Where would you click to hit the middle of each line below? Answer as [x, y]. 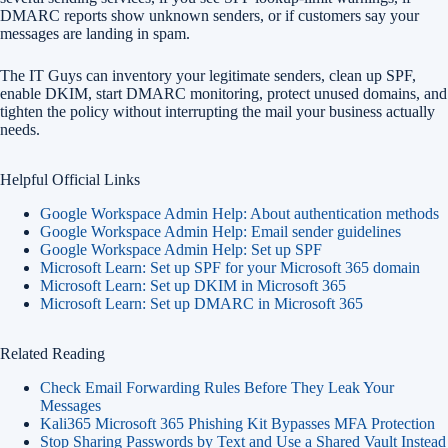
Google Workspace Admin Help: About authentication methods [239, 213]
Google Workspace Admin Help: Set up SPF [181, 249]
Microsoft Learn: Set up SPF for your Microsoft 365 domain [230, 267]
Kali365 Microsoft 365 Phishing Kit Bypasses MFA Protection [237, 423]
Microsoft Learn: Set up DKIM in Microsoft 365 [193, 285]
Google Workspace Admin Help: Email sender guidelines [220, 231]
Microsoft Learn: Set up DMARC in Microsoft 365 [201, 303]
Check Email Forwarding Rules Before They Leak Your [217, 387]
